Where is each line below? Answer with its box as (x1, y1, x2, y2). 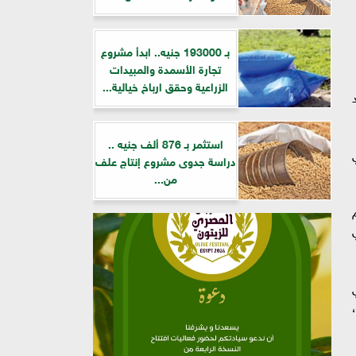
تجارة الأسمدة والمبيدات (110, 58, 221, 78)
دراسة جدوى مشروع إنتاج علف (95, 150, 236, 170)
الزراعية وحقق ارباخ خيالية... (103, 75, 228, 95)
